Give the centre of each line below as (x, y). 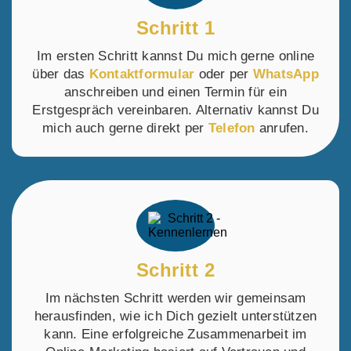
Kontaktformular (142, 74)
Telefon (232, 128)
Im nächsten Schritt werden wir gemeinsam (175, 298)
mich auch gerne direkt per (125, 128)
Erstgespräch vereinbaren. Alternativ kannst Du (175, 110)
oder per (224, 74)
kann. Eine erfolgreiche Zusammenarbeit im (175, 334)
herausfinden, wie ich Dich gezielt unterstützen (175, 316)
